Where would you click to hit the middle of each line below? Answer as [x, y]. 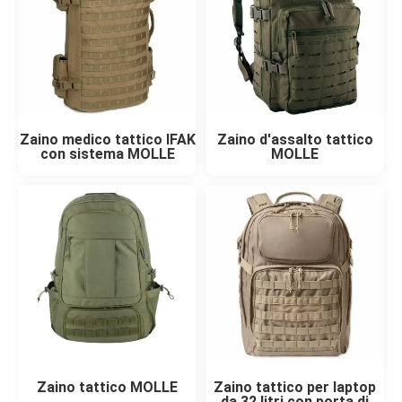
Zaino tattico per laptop [295, 388]
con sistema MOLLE [107, 154]
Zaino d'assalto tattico [295, 140]
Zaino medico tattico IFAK [107, 140]
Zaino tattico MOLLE [107, 388]
